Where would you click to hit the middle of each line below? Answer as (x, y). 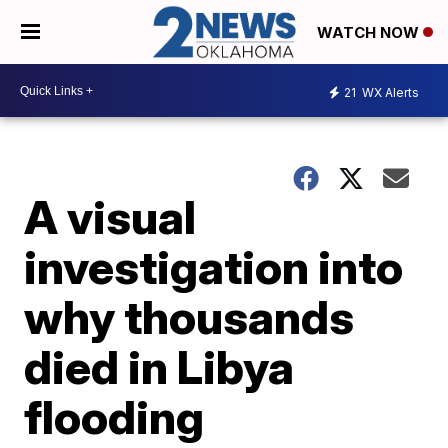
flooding (114, 417)
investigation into (214, 267)
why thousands (189, 317)
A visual (110, 217)
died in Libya (159, 367)
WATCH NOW (370, 33)
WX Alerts (389, 92)
